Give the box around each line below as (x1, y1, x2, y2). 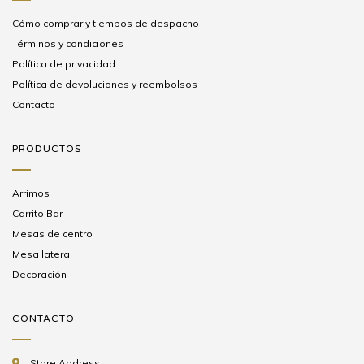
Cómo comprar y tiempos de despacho (12, 16, 199, 29)
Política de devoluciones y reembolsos (12, 77, 197, 90)
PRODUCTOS (12, 142, 81, 154)
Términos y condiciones (12, 37, 123, 50)
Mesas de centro (12, 227, 93, 240)
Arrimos (12, 186, 50, 199)
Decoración (12, 267, 67, 280)
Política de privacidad (12, 57, 115, 70)
